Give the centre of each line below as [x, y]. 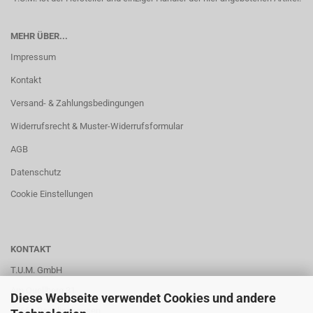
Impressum [33, 57]
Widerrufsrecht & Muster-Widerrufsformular [97, 126]
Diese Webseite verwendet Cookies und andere [143, 298]
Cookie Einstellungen [52, 194]
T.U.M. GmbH [36, 270]
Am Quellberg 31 [43, 290]
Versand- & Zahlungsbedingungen [77, 103]
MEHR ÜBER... [39, 36]
